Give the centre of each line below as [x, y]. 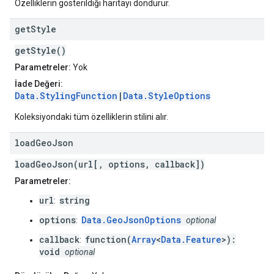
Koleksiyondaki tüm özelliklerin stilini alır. [91, 117]
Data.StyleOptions [167, 96]
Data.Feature [191, 240]
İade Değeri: [39, 84]
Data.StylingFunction [66, 96]
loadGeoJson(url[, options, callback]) [110, 165]
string [75, 201]
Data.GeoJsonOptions [131, 220]
